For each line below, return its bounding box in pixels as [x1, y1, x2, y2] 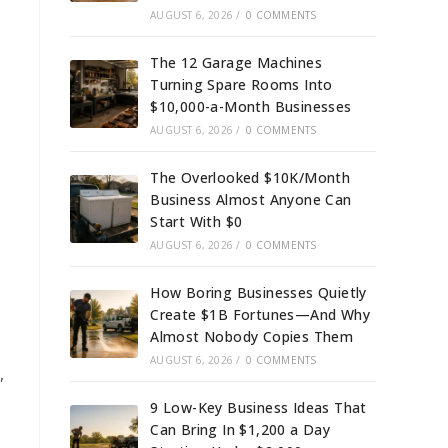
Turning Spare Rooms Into [150, 74, 333, 94]
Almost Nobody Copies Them [150, 326, 354, 346]
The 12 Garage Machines [150, 52, 323, 72]
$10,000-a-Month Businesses [150, 96, 352, 116]
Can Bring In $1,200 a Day [150, 419, 331, 439]
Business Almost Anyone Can [150, 189, 352, 209]
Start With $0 [150, 211, 243, 231]
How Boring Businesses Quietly [150, 282, 367, 302]
